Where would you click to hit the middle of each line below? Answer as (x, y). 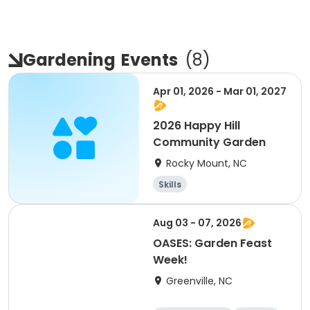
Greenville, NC (199, 281)
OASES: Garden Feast (212, 243)
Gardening (69, 60)
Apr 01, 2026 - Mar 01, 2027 (220, 91)
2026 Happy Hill (197, 126)
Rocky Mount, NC (207, 163)
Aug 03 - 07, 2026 (197, 223)
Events (149, 60)
